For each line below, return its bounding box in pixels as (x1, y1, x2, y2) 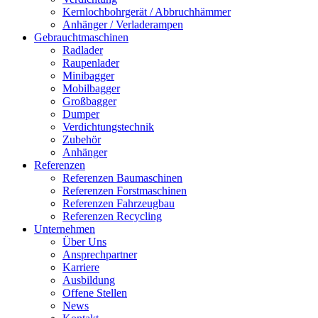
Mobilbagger (62, 82, 120, 94)
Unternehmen (34, 223, 95, 235)
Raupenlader (62, 57, 119, 69)
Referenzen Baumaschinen (62, 172, 182, 184)
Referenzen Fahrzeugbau (62, 197, 175, 209)
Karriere (62, 261, 99, 273)
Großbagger (62, 95, 116, 107)
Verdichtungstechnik (62, 121, 154, 133)
